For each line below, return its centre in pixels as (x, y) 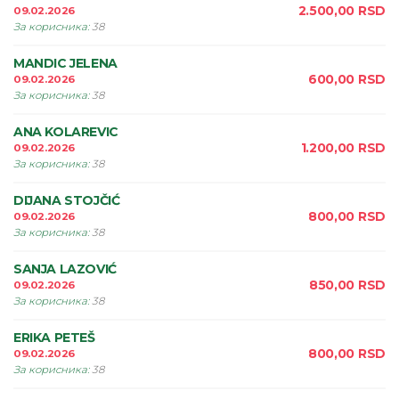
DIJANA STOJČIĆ (67, 200)
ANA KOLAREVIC (66, 132)
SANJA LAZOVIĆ (65, 269)
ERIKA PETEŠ (54, 338)
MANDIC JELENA (65, 63)
